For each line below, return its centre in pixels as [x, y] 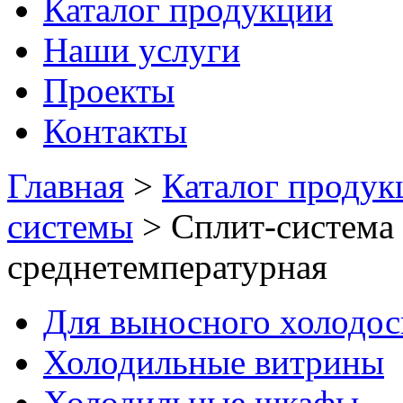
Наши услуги [142, 50]
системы [70, 226]
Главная [66, 186]
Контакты [115, 131]
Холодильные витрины [214, 362]
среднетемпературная [167, 267]
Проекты [109, 90]
